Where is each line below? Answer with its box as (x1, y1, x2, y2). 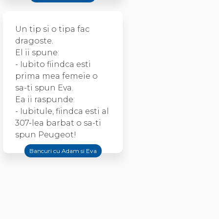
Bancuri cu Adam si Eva (29, 147, 97, 154)
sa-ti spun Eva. (15, 83, 73, 92)
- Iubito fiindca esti (15, 60, 91, 69)
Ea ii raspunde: (15, 95, 75, 104)
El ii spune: (15, 48, 59, 57)
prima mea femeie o (15, 71, 98, 81)
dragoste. (15, 36, 53, 45)
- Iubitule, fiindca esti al (15, 107, 109, 116)
